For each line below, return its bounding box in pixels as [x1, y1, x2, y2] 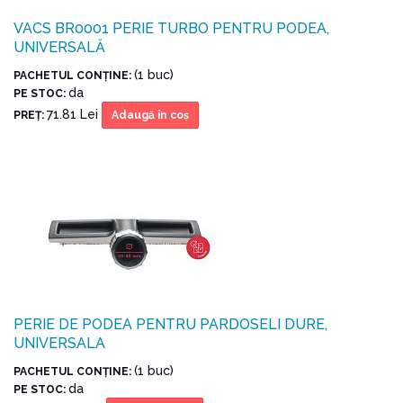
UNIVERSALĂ [13, 38, 105, 56]
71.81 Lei [47, 106, 102, 121]
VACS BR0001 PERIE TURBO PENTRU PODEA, [13, 19, 329, 37]
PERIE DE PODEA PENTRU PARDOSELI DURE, [13, 315, 327, 333]
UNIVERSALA [13, 334, 105, 352]
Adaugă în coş [112, 108, 189, 121]
